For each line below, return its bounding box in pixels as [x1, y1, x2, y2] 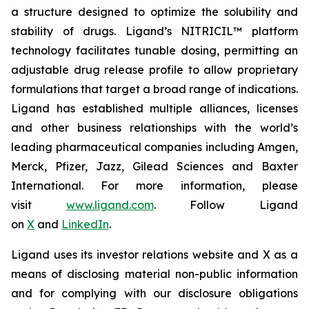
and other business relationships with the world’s [11, 121, 298, 134]
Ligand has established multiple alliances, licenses [11, 101, 298, 115]
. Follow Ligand [153, 198, 299, 212]
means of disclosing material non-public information [11, 267, 298, 281]
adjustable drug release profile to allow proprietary [11, 63, 298, 77]
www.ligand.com [66, 198, 154, 212]
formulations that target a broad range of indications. [11, 82, 298, 96]
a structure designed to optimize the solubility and [11, 5, 298, 19]
